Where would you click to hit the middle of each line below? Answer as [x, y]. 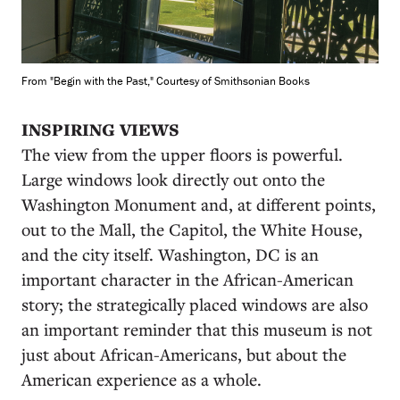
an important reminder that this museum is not [197, 329]
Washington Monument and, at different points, [199, 204]
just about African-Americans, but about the [184, 354]
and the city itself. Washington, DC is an [170, 254]
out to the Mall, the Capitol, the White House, [192, 229]
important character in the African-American [187, 279]
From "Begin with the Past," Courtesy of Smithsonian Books [166, 81]
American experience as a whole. [142, 379]
